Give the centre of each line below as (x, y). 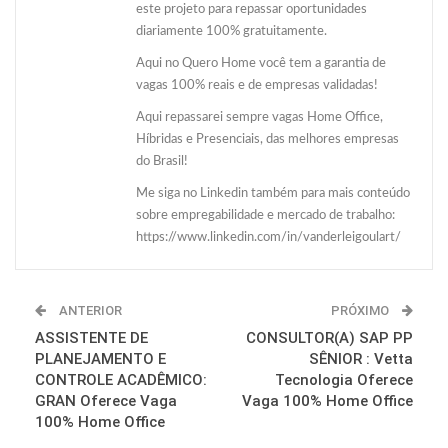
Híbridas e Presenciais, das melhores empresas (267, 139)
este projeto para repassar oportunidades (251, 9)
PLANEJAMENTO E (100, 358)
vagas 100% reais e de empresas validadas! (257, 85)
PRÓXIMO (361, 310)
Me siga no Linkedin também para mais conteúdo (273, 193)
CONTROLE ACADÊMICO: (121, 379)
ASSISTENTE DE (91, 337)
